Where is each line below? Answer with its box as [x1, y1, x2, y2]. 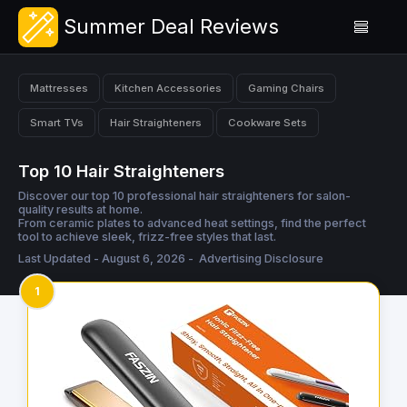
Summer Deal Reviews [64, 15, 279, 38]
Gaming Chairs [248, 81, 324, 94]
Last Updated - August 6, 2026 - [18, 252, 196, 266]
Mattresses [30, 81, 88, 94]
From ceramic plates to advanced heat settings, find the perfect [18, 216, 366, 231]
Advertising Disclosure [199, 252, 323, 266]
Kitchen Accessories [114, 81, 222, 94]
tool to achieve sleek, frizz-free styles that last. [18, 230, 276, 244]
